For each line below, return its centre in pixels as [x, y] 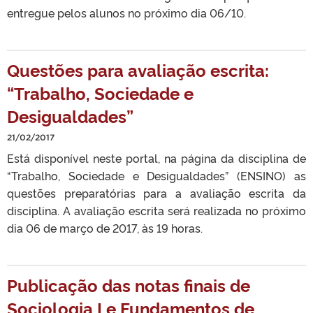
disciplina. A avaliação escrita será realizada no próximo [156, 210]
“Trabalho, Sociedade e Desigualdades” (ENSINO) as [156, 175]
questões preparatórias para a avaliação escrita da [156, 193]
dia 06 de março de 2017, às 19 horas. [108, 228]
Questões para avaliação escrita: [138, 70]
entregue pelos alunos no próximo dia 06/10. [129, 13]
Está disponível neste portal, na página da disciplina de [156, 158]
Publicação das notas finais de [129, 285]
